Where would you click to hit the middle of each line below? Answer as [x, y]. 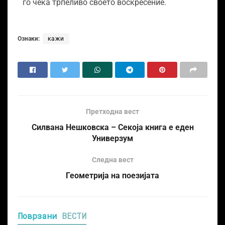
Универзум [113, 139]
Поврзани [40, 216]
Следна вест [113, 160]
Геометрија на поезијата [113, 176]
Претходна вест [113, 112]
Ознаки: [29, 39]
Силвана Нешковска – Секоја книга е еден [113, 128]
